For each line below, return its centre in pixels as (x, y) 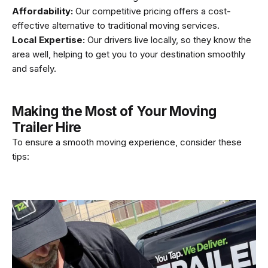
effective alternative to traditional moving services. (116, 25)
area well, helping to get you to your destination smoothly (129, 54)
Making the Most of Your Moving (114, 111)
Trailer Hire (47, 127)
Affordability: (42, 11)
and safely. (34, 68)
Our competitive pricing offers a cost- (152, 11)
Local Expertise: (50, 39)
